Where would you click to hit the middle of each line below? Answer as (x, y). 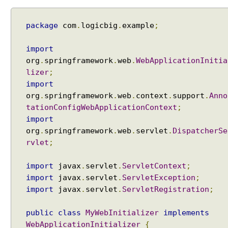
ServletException (159, 178)
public (40, 213)
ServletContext (154, 166)
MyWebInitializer (122, 213)
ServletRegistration (166, 189)
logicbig (99, 25)
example (138, 25)
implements (186, 213)
